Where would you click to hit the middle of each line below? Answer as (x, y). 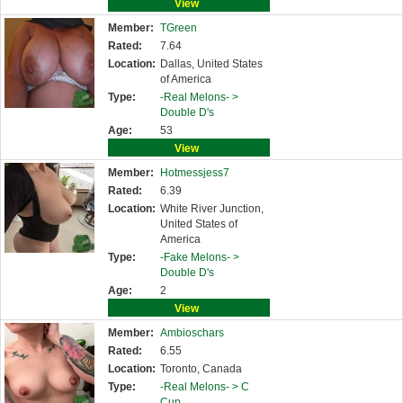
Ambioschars (192, 333)
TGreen (179, 28)
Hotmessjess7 (195, 173)
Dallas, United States (211, 64)
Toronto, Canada (201, 369)
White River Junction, (212, 209)
